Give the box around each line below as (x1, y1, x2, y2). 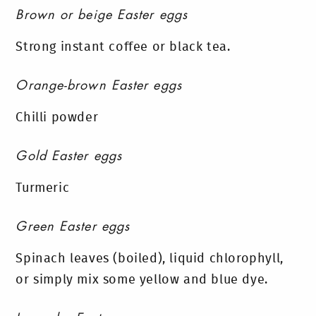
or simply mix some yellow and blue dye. (16, 274, 268, 286)
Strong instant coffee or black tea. (16, 41, 231, 54)
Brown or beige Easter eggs (16, 8, 188, 21)
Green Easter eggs (16, 220, 130, 233)
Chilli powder (16, 111, 99, 124)
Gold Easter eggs (16, 150, 123, 162)
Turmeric (16, 182, 70, 195)
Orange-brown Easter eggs (16, 79, 182, 92)
